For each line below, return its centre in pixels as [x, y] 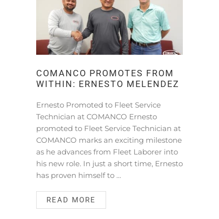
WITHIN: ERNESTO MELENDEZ [108, 84]
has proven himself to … [79, 175]
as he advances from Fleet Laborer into [107, 152]
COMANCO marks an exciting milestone [109, 140]
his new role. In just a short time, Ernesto [109, 164]
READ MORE [71, 200]
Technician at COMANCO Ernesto [97, 117]
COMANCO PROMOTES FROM [105, 74]
